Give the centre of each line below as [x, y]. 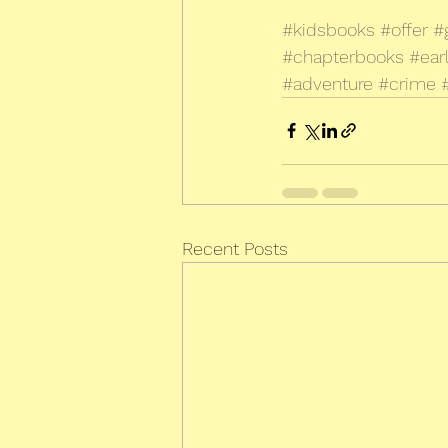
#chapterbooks [343, 56]
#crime [407, 83]
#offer [404, 29]
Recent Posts [235, 248]
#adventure [327, 83]
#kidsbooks [328, 29]
